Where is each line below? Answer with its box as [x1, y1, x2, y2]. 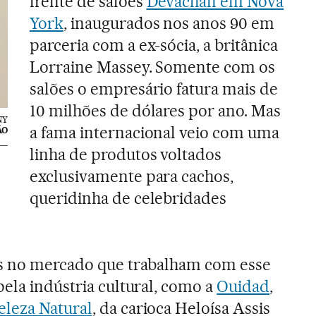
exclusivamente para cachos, [29, 166, 234, 186]
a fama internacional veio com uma [29, 123, 280, 142]
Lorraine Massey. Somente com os [29, 57, 276, 77]
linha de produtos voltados [29, 145, 222, 164]
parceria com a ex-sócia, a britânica [29, 35, 279, 55]
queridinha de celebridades [29, 188, 227, 208]
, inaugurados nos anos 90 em [63, 13, 275, 33]
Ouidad [217, 276, 270, 296]
